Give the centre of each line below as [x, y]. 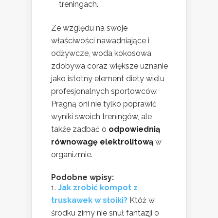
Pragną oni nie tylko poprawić [104, 104]
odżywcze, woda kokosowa [101, 53]
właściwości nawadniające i [100, 40]
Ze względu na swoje [89, 28]
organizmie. [72, 154]
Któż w [142, 200]
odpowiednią [134, 129]
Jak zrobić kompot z [98, 187]
